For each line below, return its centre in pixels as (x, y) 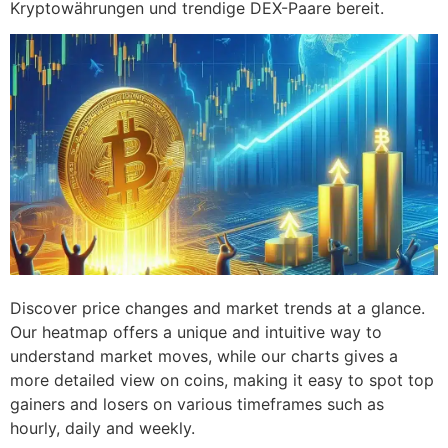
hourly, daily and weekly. (102, 427)
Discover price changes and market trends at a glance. (217, 307)
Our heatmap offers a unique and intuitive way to (196, 331)
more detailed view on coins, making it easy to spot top (222, 379)
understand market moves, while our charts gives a (204, 355)
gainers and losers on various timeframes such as (197, 403)
